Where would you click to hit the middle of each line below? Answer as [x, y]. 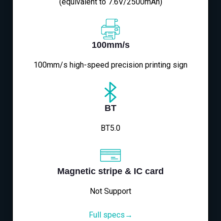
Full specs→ [110, 215]
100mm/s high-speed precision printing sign [110, 65]
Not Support [110, 191]
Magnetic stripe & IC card [110, 171]
